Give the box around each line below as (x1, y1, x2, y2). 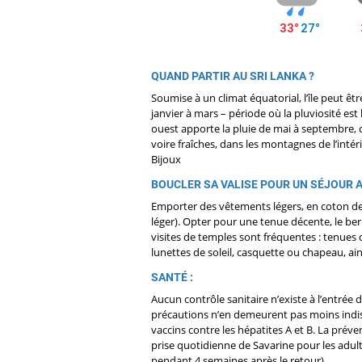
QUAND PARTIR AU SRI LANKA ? (151, 69, 314, 83)
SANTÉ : (151, 271, 193, 284)
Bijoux (151, 152, 183, 167)
